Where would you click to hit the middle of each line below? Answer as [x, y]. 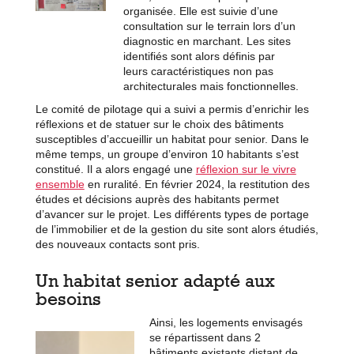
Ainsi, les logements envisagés [226, 322]
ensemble [60, 184]
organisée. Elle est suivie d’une [200, 11]
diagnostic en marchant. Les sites [207, 41]
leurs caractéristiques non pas [198, 71]
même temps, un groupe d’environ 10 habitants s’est [167, 154]
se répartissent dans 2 [205, 337]
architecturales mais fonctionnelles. [211, 86]
